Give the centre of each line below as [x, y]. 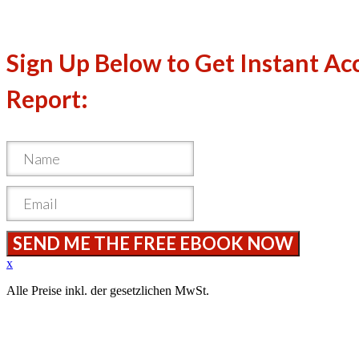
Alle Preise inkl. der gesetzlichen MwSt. [108, 290]
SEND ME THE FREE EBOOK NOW [153, 243]
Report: [47, 99]
